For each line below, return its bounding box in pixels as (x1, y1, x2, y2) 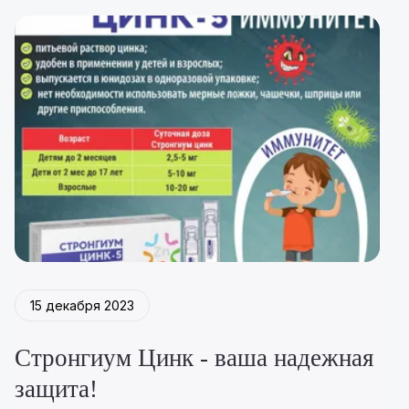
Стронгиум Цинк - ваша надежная (14, 344, 373, 372)
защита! (14, 375, 98, 404)
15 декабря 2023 (29, 297, 134, 313)
